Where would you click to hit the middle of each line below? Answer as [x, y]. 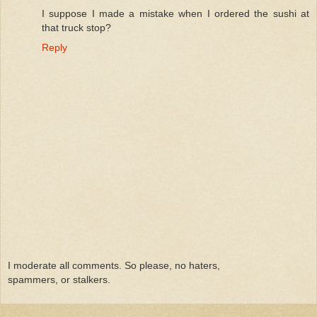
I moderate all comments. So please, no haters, [114, 265]
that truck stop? [76, 28]
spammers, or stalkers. [59, 279]
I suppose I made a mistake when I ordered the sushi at [175, 14]
